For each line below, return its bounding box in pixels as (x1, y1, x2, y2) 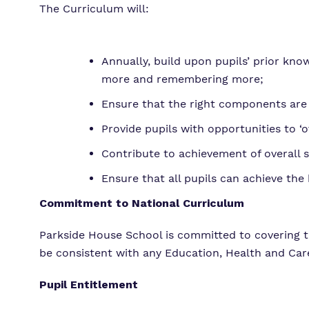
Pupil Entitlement (39, 278, 138, 291)
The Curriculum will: (39, 2, 149, 15)
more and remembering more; (101, 72, 263, 86)
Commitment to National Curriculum (39, 197, 244, 210)
